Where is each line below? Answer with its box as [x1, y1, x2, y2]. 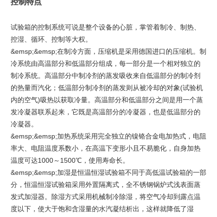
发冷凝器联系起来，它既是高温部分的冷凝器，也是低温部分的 [10, 108, 201, 116]
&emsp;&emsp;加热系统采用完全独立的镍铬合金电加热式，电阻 [10, 132, 206, 140]
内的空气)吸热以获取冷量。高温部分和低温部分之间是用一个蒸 [10, 96, 203, 104]
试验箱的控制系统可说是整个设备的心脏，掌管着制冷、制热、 [10, 23, 201, 31]
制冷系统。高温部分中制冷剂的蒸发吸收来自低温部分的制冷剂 [10, 72, 201, 79]
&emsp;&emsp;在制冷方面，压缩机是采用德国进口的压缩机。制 [10, 47, 206, 55]
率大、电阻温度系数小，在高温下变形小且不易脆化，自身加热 [10, 144, 201, 152]
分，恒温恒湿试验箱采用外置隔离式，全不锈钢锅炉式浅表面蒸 [10, 181, 201, 188]
